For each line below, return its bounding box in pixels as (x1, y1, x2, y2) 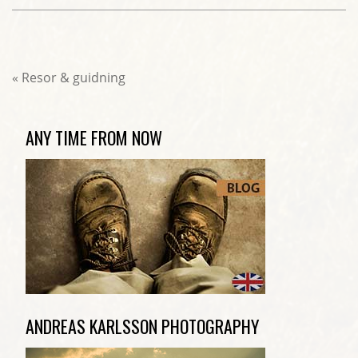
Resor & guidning (18, 68, 125, 86)
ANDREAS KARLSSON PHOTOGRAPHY (25, 312, 259, 339)
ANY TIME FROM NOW (25, 124, 162, 150)
